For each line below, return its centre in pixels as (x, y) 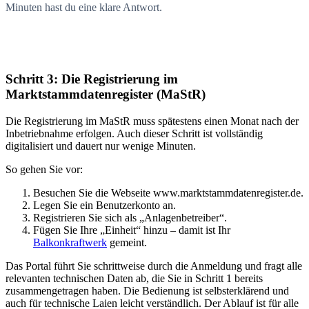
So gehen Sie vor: (44, 170)
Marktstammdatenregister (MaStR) (106, 94)
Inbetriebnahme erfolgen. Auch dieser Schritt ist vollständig (134, 134)
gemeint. (127, 243)
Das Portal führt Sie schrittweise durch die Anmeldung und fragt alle (154, 266)
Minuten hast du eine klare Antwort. (84, 8)
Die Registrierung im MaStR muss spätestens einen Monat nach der (152, 121)
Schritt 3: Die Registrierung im (92, 79)
